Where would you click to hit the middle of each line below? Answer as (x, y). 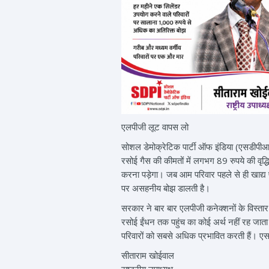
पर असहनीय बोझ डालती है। (166, 188)
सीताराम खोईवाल (148, 255)
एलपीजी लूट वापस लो (155, 127)
